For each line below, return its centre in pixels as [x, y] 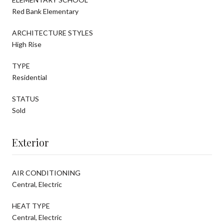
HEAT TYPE [31, 205]
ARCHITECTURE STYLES [52, 32]
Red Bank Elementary [45, 11]
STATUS [25, 98]
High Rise [27, 44]
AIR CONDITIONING [46, 172]
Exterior [30, 142]
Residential [29, 77]
